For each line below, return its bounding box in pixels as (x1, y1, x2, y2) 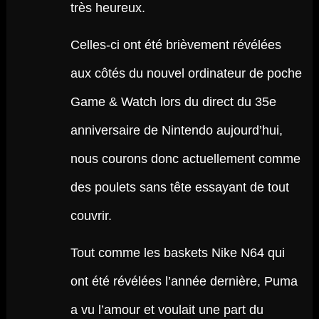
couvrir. (70, 209, 112, 223)
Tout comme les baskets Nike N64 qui (70, 246, 285, 260)
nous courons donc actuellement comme (70, 152, 300, 166)
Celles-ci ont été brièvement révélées (70, 38, 281, 52)
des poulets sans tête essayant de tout (70, 180, 289, 194)
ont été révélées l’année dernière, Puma (70, 274, 298, 288)
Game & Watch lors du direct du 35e (70, 95, 276, 109)
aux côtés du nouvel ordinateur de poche (70, 66, 302, 80)
